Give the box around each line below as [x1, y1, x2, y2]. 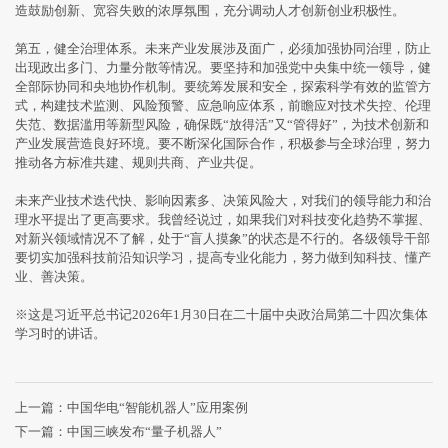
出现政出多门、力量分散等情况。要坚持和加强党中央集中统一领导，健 [15, 60, 431, 75]
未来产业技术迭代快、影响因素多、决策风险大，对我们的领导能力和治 [15, 193, 431, 208]
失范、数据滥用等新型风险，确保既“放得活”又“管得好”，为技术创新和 [15, 117, 429, 132]
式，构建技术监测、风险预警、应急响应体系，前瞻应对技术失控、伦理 [15, 98, 431, 113]
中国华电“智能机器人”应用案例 [67, 400, 248, 415]
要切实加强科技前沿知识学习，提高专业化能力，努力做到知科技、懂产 [15, 250, 431, 265]
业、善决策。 [15, 269, 93, 284]
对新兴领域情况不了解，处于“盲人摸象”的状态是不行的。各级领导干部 [15, 231, 430, 246]
